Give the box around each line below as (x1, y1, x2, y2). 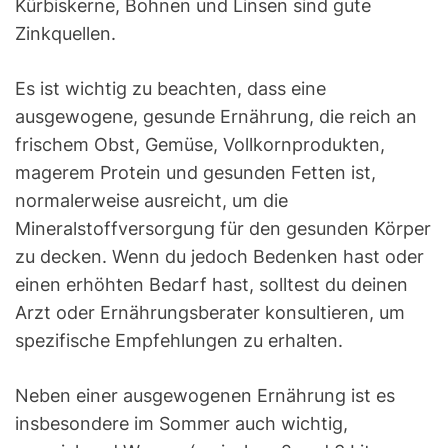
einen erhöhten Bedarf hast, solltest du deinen (15, 274, 408, 296)
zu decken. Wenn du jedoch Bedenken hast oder (15, 246, 424, 268)
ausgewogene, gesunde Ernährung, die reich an (15, 106, 417, 128)
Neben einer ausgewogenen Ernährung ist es (15, 385, 395, 407)
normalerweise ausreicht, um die (15, 190, 288, 212)
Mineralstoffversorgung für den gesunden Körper (15, 218, 431, 240)
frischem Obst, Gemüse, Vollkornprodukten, (15, 134, 385, 156)
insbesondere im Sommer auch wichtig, (15, 413, 348, 435)
